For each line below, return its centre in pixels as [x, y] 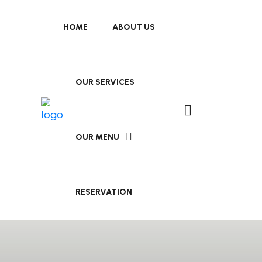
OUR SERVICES [105, 82]
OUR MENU [97, 137]
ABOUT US [134, 27]
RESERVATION [104, 192]
